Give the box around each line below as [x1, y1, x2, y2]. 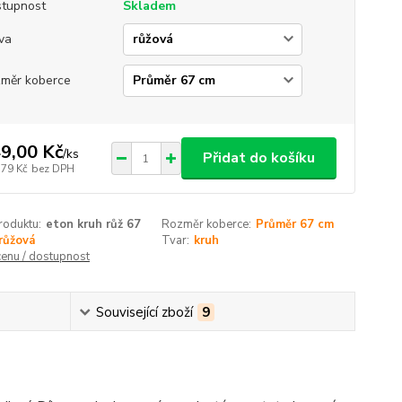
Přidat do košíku [202, 148, 315, 168]
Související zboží [96, 303, 194, 321]
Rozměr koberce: [162, 216, 252, 232]
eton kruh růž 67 [45, 216, 141, 232]
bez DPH [31, 161, 74, 176]
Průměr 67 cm [256, 216, 335, 232]
